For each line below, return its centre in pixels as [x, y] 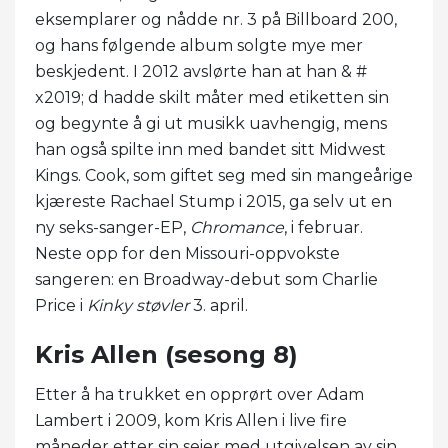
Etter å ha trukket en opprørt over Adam [199, 394]
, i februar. [323, 227]
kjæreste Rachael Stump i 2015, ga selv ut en [213, 201]
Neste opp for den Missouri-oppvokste [187, 253]
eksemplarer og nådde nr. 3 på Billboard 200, [216, 19]
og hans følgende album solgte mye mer [199, 45]
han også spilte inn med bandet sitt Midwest [210, 149]
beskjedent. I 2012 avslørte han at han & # [201, 71]
